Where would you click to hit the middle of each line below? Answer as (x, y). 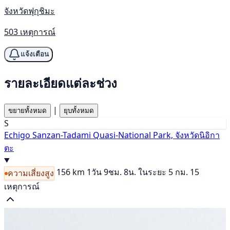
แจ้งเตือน (35, 54)
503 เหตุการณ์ (30, 32)
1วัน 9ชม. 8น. (111, 172)
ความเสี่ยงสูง (31, 173)
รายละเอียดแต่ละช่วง (61, 83)
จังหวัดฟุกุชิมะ (30, 11)
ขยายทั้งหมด (27, 110)
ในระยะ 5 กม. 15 (169, 172)
